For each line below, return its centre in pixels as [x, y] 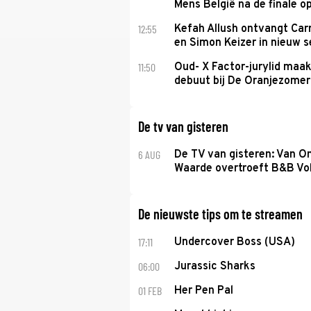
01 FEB [150, 291]
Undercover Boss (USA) [234, 242]
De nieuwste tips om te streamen [220, 214]
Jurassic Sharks [215, 267]
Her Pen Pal [203, 291]
